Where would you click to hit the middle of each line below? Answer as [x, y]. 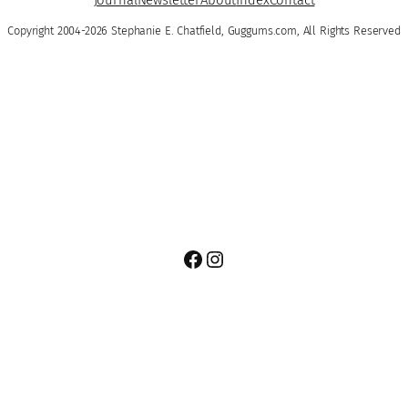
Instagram [251, 258]
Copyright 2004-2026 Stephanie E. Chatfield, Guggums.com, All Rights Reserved [204, 30]
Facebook [227, 258]
